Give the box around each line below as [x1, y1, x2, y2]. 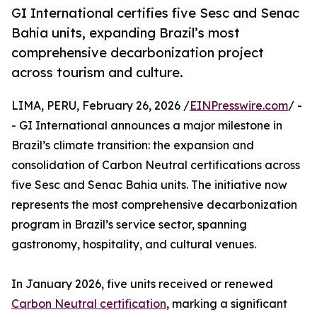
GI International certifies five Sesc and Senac [11, 5, 299, 21]
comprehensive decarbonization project [11, 45, 264, 61]
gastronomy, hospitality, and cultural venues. [11, 237, 256, 252]
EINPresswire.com [190, 98, 288, 113]
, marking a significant [166, 296, 287, 311]
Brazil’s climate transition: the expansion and [11, 138, 254, 153]
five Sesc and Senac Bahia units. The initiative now [11, 178, 287, 192]
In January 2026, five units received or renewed [11, 277, 273, 292]
